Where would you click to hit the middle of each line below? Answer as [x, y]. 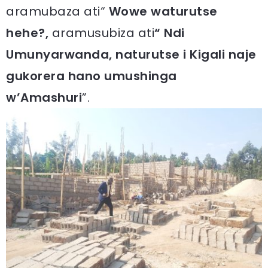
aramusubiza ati [103, 33]
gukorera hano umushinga [92, 76]
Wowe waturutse [163, 12]
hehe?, [29, 33]
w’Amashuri [44, 98]
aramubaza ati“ [57, 12]
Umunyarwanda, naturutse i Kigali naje [131, 55]
